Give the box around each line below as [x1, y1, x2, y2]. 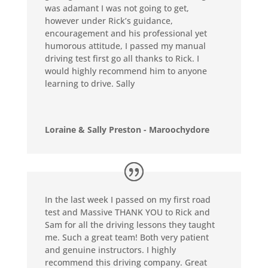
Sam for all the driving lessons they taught [44, 218, 215, 230]
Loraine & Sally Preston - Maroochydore [44, 124, 209, 136]
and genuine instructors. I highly [44, 243, 176, 255]
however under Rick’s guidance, [44, 15, 173, 27]
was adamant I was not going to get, [44, 2, 189, 14]
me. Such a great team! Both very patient [44, 231, 209, 243]
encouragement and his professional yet [44, 28, 207, 39]
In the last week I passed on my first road [44, 193, 211, 205]
